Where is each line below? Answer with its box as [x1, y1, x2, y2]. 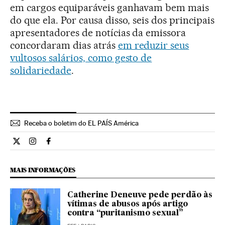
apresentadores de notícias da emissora [10, 26, 186, 39]
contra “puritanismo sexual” [67, 209, 183, 217]
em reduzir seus [118, 39, 189, 51]
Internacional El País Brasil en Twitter [16, 140, 145, 150]
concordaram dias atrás [10, 39, 118, 51]
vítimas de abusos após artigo [67, 200, 188, 208]
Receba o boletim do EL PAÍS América [24, 119, 139, 127]
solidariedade [10, 64, 71, 76]
